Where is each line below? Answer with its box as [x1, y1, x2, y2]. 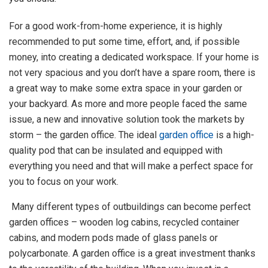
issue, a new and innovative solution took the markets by [9, 113, 245, 125]
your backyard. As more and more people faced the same [9, 98, 247, 109]
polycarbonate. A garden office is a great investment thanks [9, 247, 255, 259]
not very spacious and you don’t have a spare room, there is [9, 66, 255, 78]
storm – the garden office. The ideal [9, 129, 159, 141]
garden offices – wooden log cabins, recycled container [9, 216, 239, 228]
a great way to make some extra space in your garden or [9, 82, 242, 94]
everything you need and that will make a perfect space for [9, 160, 253, 172]
